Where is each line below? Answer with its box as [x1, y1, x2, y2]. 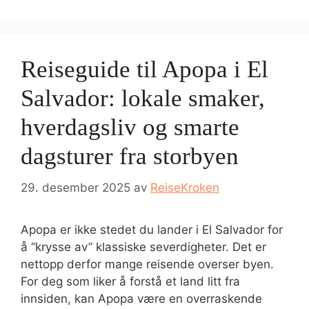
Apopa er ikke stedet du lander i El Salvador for [21, 222, 283, 237]
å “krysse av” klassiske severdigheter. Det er [21, 239, 266, 254]
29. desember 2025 [21, 180, 130, 195]
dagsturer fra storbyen [21, 143, 239, 170]
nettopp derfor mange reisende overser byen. [21, 257, 274, 271]
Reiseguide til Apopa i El [21, 56, 268, 83]
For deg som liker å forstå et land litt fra [21, 274, 240, 288]
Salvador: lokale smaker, [21, 85, 265, 112]
